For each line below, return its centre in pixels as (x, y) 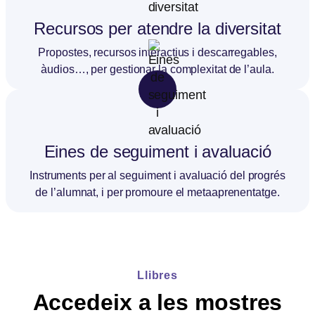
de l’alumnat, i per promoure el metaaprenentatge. (157, 192)
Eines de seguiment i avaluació (157, 151)
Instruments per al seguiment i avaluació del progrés (157, 175)
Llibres (157, 275)
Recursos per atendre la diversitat (157, 28)
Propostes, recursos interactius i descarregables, (157, 52)
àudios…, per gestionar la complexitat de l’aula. (157, 69)
